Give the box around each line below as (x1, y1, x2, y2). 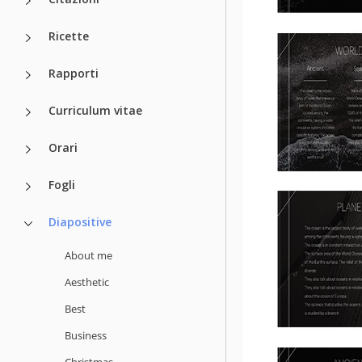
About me (65, 247, 112, 263)
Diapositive (48, 213, 112, 229)
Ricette (48, 27, 89, 44)
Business (65, 327, 107, 343)
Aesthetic (65, 274, 109, 289)
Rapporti (48, 65, 99, 81)
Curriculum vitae (48, 102, 142, 118)
